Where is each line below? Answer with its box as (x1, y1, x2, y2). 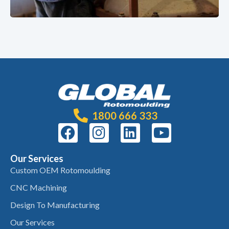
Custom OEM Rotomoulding (10, 165, 110, 175)
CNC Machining (10, 182, 67, 193)
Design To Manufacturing (10, 200, 100, 210)
